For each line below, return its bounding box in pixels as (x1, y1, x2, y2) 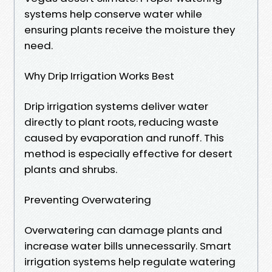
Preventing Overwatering (24, 192, 151, 207)
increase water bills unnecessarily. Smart (24, 238, 231, 253)
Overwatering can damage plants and (24, 222, 222, 237)
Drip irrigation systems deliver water (24, 98, 208, 114)
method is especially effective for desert (24, 146, 233, 161)
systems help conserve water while (24, 6, 202, 21)
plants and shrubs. (24, 161, 117, 177)
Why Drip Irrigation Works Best (24, 68, 174, 83)
